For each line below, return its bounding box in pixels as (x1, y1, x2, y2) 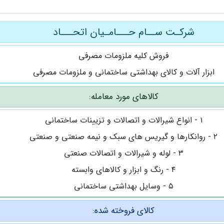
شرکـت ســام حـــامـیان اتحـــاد (52, 24, 194, 40)
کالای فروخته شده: (92, 204, 154, 217)
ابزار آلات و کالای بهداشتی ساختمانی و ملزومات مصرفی (32, 66, 214, 78)
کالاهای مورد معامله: (88, 90, 158, 103)
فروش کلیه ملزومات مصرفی (78, 49, 168, 62)
